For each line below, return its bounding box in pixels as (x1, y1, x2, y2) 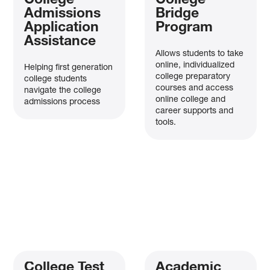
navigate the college (24, 86, 102, 95)
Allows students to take (155, 49, 243, 58)
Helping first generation (24, 63, 113, 72)
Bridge (155, 7, 199, 22)
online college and (155, 95, 225, 104)
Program (155, 21, 213, 36)
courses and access (155, 84, 233, 93)
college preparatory (155, 72, 230, 81)
